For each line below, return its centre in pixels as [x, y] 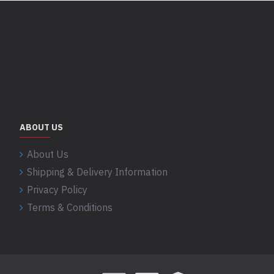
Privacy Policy [57, 190]
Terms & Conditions [70, 207]
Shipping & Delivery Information [97, 172]
